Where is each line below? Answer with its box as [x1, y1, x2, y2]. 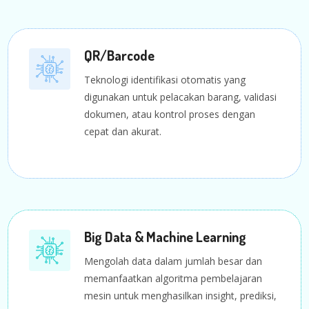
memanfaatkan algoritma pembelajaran [84, 271, 263, 285]
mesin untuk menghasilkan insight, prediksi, [84, 288, 277, 302]
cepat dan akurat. [84, 124, 162, 138]
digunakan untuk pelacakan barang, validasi [84, 90, 277, 103]
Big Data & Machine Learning [84, 227, 247, 246]
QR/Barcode [84, 46, 155, 64]
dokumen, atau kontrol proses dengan [84, 107, 256, 121]
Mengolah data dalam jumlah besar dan [84, 254, 263, 268]
